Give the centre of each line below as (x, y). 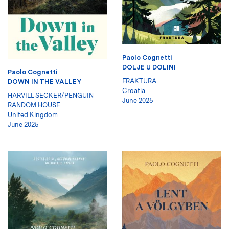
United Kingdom (33, 115)
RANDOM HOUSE (34, 105)
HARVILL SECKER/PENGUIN (51, 96)
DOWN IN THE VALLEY (44, 82)
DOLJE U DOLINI (149, 67)
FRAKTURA (139, 81)
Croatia (134, 90)
